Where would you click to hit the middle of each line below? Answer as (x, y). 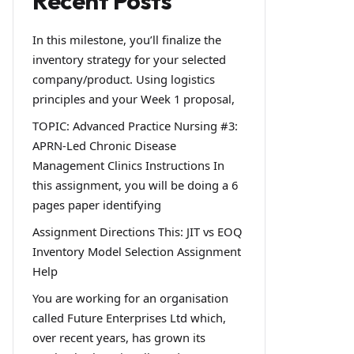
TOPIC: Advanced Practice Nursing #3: (135, 126)
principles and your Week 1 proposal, (134, 99)
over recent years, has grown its (119, 337)
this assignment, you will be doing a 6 (135, 185)
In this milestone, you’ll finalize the (127, 40)
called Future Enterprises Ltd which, (129, 317)
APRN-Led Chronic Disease (104, 146)
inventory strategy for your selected (129, 60)
